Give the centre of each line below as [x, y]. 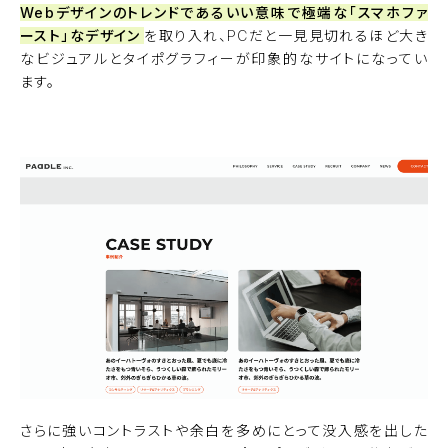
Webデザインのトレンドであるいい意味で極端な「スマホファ [224, 12]
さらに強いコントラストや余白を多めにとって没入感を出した [224, 431]
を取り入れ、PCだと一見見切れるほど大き [286, 35]
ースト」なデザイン [80, 35]
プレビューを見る [224, 114]
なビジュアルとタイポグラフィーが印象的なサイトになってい [224, 58]
